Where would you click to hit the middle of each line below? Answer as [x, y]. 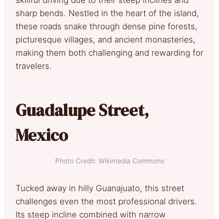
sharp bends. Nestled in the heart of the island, [107, 13]
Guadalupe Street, [82, 110]
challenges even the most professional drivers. [106, 201]
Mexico [42, 135]
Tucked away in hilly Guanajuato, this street [100, 188]
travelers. [34, 66]
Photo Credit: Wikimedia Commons [109, 161]
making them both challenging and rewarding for [109, 53]
